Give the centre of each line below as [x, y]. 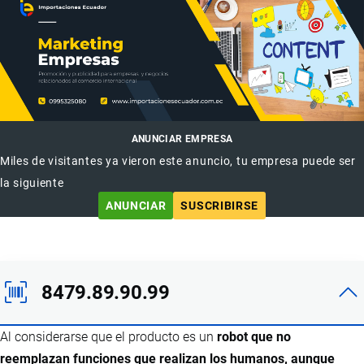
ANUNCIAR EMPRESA [182, 139]
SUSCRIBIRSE [220, 205]
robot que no [254, 336]
